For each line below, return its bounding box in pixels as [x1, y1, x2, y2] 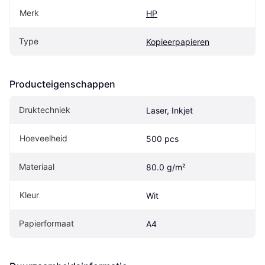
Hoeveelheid [20, 132, 67, 143]
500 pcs [146, 133, 179, 144]
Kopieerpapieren [146, 36, 209, 47]
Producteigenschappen [9, 77, 115, 90]
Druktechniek [19, 104, 70, 115]
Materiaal [19, 161, 54, 172]
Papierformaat [19, 218, 74, 228]
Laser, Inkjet [146, 105, 193, 115]
